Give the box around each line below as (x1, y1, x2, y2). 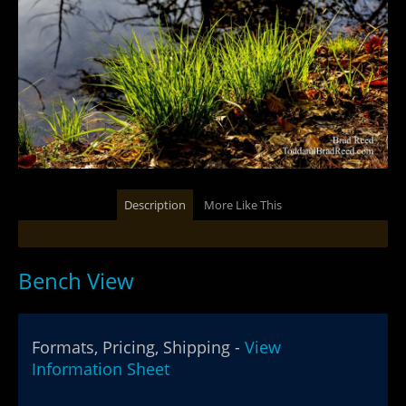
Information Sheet (32, 358, 169, 380)
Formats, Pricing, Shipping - (32, 336, 245, 358)
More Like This (203, 197, 282, 213)
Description (123, 197, 186, 213)
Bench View (18, 266, 134, 295)
